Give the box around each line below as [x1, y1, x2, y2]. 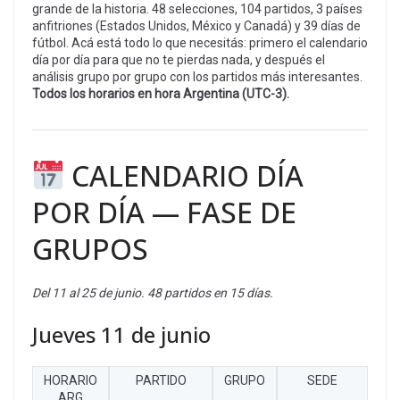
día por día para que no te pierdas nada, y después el [32, 52, 325, 67]
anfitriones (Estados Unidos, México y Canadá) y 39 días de [32, 18, 361, 33]
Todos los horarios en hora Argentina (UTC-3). [32, 86, 289, 101]
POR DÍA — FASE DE [32, 192, 296, 231]
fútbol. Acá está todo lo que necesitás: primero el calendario [32, 35, 368, 50]
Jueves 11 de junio [32, 319, 211, 349]
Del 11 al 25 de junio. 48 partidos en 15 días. [32, 285, 273, 300]
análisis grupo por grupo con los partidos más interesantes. [32, 69, 362, 84]
